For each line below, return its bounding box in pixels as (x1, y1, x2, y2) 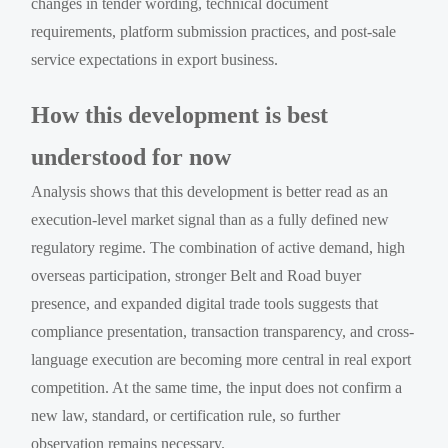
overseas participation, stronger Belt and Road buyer (31, 266, 362, 284)
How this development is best (31, 101, 329, 128)
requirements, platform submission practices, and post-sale (31, 22, 397, 40)
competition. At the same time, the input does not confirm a (31, 378, 403, 396)
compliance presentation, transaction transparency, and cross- (31, 322, 415, 340)
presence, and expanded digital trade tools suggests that (31, 294, 379, 312)
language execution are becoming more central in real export (31, 350, 412, 368)
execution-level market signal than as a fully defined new (31, 210, 390, 228)
